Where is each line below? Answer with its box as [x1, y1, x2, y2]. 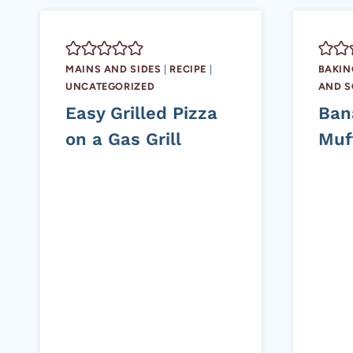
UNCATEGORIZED [65, 80, 155, 92]
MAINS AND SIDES [65, 62, 162, 75]
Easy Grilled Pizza [65, 102, 217, 123]
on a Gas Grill [65, 128, 181, 149]
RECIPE [169, 62, 207, 75]
